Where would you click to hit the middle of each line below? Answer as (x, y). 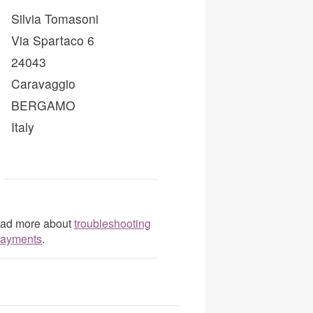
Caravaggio (43, 83)
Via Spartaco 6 (53, 40)
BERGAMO (43, 105)
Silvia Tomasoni (55, 18)
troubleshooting (112, 223)
